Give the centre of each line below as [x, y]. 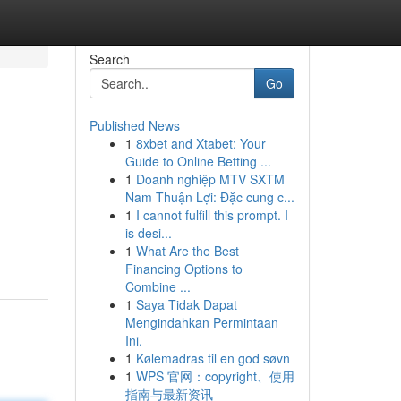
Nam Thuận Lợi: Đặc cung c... [209, 197]
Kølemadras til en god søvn [213, 358]
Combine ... [158, 286]
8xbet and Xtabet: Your [200, 143]
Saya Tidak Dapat [186, 304]
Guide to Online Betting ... [198, 161]
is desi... [148, 233]
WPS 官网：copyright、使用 [215, 376]
